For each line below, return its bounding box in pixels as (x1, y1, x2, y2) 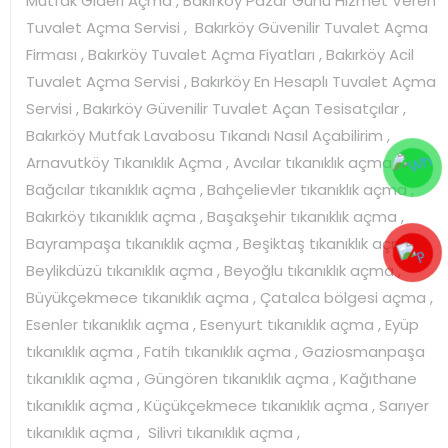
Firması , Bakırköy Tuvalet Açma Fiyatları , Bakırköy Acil (26, 43, 414, 65)
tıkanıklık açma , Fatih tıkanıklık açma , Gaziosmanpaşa (26, 340, 425, 362)
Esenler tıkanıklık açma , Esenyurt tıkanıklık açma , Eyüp (26, 313, 419, 335)
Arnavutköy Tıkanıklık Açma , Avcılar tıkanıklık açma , (26, 151, 399, 173)
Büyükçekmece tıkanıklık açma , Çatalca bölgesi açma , (26, 286, 433, 308)
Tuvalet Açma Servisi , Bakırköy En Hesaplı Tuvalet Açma (26, 70, 436, 92)
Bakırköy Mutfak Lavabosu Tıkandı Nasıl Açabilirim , (26, 124, 390, 146)
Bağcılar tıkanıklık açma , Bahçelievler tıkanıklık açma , (26, 178, 414, 200)
